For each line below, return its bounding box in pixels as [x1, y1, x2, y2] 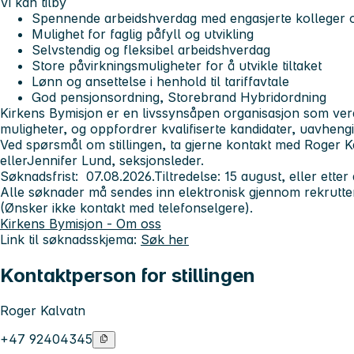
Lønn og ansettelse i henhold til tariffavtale [32, 73, 289, 89]
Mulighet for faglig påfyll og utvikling [32, 25, 254, 42]
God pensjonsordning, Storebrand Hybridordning [32, 88, 326, 105]
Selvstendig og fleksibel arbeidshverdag [32, 41, 270, 58]
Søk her [141, 231, 189, 247]
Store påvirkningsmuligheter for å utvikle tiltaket [32, 57, 322, 73]
